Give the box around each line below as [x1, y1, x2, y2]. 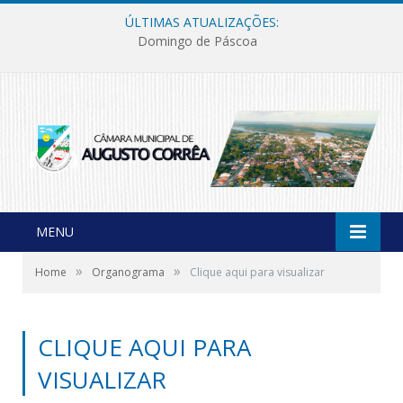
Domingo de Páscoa [137, 32, 257, 50]
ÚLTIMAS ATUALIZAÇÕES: [124, 13, 279, 31]
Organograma [92, 264, 165, 280]
